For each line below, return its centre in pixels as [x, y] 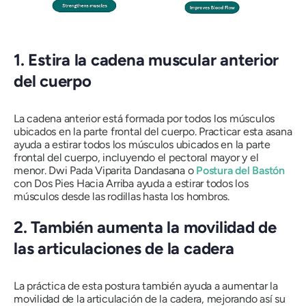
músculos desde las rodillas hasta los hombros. [122, 197]
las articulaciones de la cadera [124, 249]
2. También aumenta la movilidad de [145, 227]
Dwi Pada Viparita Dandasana [117, 171]
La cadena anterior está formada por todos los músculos [144, 119]
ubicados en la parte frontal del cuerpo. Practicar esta [140, 132]
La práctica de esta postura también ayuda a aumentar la [146, 286]
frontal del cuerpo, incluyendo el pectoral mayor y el [136, 158]
